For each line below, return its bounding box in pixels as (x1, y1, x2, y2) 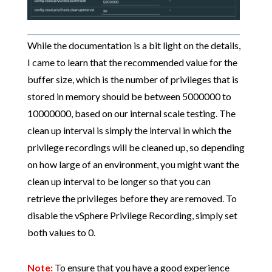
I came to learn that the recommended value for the (27, 56, 237, 68)
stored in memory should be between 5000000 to (27, 90, 231, 102)
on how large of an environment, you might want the (27, 158, 239, 170)
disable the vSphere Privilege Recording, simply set (27, 209, 237, 221)
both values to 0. (27, 226, 95, 238)
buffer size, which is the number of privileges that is (27, 73, 239, 85)
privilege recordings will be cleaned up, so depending (27, 141, 245, 153)
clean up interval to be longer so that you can (27, 175, 211, 187)
